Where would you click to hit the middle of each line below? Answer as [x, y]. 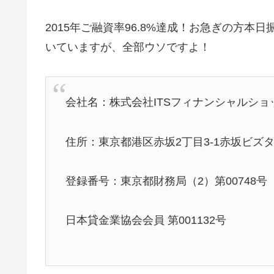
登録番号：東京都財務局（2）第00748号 [167, 181]
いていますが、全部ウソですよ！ [128, 47]
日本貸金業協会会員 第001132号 [146, 220]
